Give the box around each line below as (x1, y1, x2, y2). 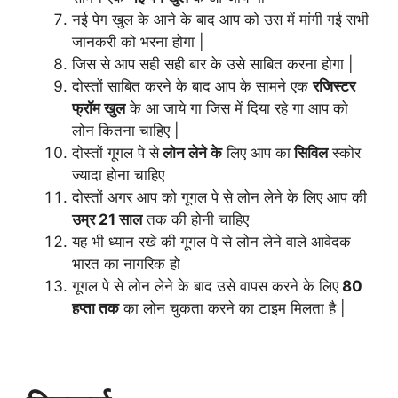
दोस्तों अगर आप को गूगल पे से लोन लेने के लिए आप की (72, 187, 367, 206)
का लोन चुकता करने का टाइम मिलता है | (119, 298, 346, 317)
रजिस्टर (313, 76, 355, 95)
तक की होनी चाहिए (142, 210, 249, 228)
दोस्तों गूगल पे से (72, 143, 159, 162)
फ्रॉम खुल (72, 99, 125, 117)
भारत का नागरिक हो (72, 254, 180, 273)
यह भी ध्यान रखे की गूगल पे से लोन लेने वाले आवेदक (72, 232, 351, 251)
